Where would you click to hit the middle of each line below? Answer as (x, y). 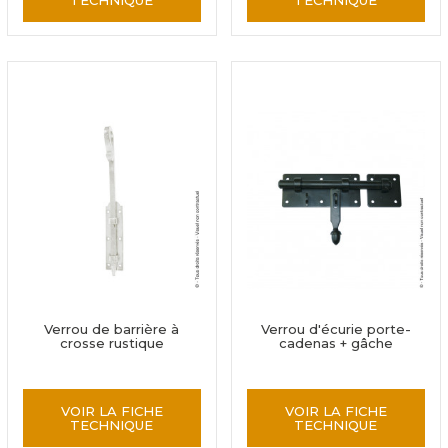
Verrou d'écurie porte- (335, 329)
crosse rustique (111, 343)
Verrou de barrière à (112, 329)
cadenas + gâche (335, 343)
